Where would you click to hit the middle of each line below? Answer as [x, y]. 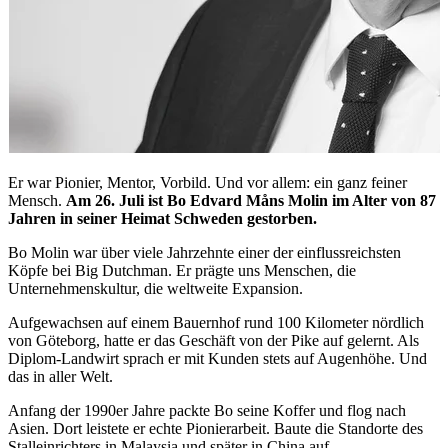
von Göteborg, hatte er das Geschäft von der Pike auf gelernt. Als [213, 340]
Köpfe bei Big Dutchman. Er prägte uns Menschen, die [182, 270]
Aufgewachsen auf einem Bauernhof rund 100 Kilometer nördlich [216, 322]
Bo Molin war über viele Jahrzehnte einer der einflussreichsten [204, 252]
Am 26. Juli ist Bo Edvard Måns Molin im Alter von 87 [251, 200]
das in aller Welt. [62, 376]
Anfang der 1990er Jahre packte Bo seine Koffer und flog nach [207, 410]
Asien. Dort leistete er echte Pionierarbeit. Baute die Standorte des [215, 428]
